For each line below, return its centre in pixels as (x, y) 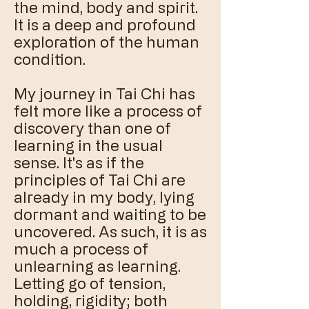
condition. (50, 59)
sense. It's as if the (79, 162)
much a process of (81, 249)
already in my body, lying (104, 197)
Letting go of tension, (90, 283)
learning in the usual (88, 145)
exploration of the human (107, 42)
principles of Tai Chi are (100, 180)
